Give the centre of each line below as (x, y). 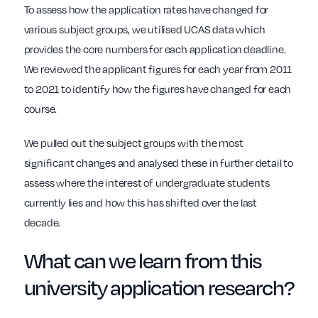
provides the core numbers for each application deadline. (155, 49)
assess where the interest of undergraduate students (147, 183)
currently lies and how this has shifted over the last (140, 203)
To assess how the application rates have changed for (146, 10)
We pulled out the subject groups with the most (133, 143)
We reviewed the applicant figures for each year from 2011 (158, 69)
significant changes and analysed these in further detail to (158, 163)
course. (40, 109)
